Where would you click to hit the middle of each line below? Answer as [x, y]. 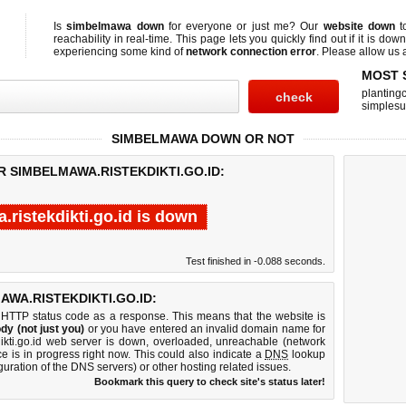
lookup [307, 354]
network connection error [251, 52]
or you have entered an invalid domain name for [205, 329]
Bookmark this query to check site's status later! [210, 382]
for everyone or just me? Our [243, 26]
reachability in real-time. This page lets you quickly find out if [206, 39]
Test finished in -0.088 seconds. [256, 261]
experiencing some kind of [120, 52]
